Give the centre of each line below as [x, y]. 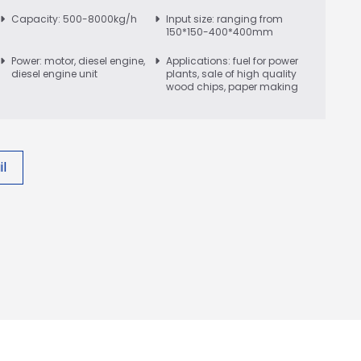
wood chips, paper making [232, 86]
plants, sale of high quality [231, 73]
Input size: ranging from [224, 19]
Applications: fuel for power [232, 60]
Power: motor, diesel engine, [78, 60]
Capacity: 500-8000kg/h [74, 19]
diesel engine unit [54, 73]
